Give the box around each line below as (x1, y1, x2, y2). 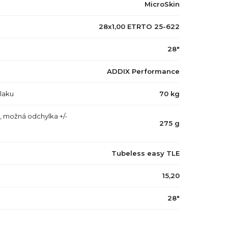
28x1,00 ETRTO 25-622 (98, 22, 180, 31)
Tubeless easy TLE (111, 149, 180, 157)
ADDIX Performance (106, 67, 180, 75)
